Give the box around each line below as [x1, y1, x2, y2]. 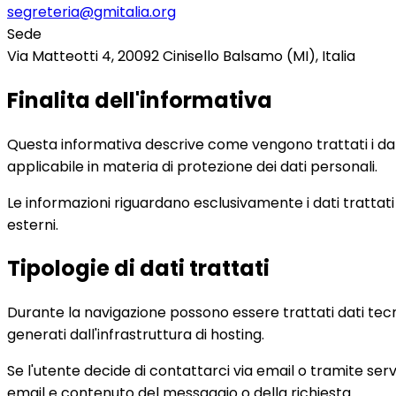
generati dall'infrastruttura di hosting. [7, 324, 264, 346]
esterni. [7, 214, 58, 235]
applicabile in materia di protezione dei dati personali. [7, 156, 377, 177]
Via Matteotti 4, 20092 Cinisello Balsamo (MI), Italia [7, 45, 355, 66]
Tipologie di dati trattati [7, 254, 270, 284]
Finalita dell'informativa [7, 85, 272, 115]
